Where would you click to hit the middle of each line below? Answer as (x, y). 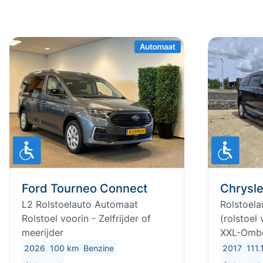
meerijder (43, 233)
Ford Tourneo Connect (85, 189)
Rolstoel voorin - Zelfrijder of (86, 219)
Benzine (99, 248)
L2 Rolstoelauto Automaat (80, 205)
